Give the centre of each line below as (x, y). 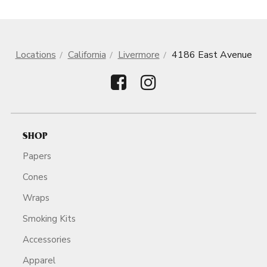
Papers (37, 156)
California (87, 55)
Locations (35, 55)
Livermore (139, 55)
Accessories (47, 239)
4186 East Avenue (212, 55)
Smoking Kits (49, 218)
